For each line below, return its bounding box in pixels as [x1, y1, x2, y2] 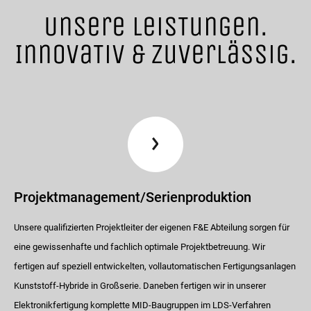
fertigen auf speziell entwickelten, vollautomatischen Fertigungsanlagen [14, 260, 296, 271]
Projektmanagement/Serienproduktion [14, 188, 251, 205]
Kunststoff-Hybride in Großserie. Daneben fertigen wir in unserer [14, 280, 266, 291]
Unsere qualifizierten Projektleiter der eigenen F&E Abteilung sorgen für [14, 221, 289, 233]
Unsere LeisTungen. [44, 9, 267, 43]
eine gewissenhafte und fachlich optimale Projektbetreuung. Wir [14, 241, 265, 252]
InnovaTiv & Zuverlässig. [15, 37, 296, 71]
